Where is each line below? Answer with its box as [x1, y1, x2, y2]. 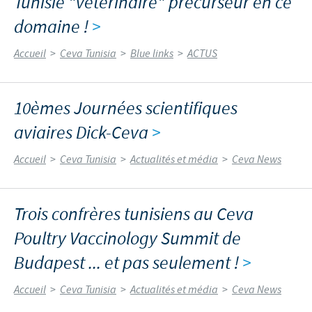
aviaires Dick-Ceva [14, 120, 152, 146]
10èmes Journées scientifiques [14, 96, 237, 121]
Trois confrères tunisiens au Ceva [14, 202, 253, 227]
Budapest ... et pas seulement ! [14, 251, 242, 276]
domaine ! [14, 15, 92, 40]
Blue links [130, 46, 173, 61]
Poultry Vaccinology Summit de [14, 226, 241, 251]
